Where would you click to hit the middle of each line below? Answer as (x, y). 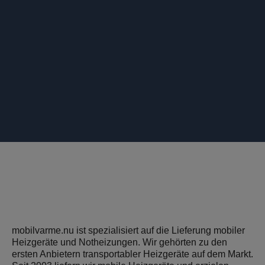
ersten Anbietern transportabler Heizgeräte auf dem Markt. (132, 254)
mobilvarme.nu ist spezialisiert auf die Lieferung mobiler (128, 230)
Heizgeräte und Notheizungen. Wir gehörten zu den (119, 242)
